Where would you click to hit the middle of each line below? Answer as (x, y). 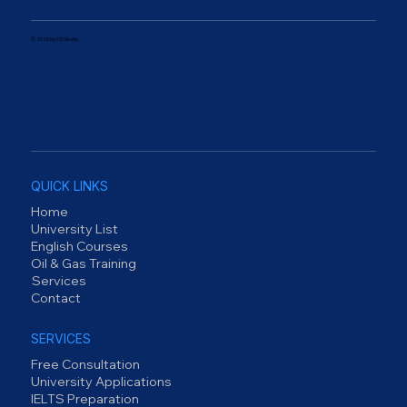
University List (75, 228)
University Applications (102, 382)
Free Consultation (86, 365)
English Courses (80, 246)
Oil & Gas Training (84, 263)
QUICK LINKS (70, 185)
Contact (56, 298)
